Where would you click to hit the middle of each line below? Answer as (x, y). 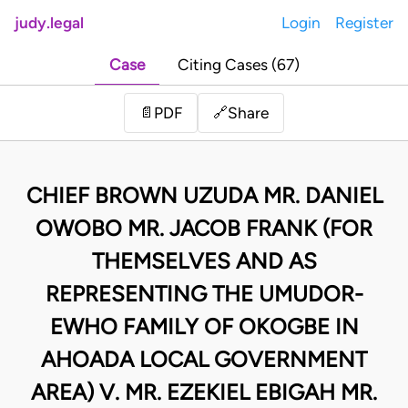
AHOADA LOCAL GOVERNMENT (204, 360)
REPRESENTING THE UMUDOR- (204, 294)
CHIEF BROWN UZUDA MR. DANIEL (204, 196)
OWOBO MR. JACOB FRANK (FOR (204, 229)
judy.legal (49, 23)
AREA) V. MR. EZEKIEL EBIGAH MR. (204, 393)
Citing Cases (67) (238, 65)
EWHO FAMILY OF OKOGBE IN (204, 327)
